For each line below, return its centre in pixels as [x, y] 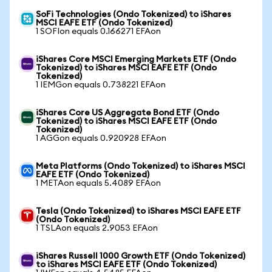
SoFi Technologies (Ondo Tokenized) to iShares [134, 15]
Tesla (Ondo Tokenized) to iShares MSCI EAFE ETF [138, 211]
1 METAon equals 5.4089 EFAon [98, 183]
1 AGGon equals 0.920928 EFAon [101, 138]
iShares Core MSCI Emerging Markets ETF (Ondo [136, 59]
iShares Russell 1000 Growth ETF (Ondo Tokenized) [141, 256]
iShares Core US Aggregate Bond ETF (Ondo [127, 113]
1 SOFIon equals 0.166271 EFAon [98, 32]
